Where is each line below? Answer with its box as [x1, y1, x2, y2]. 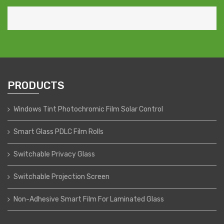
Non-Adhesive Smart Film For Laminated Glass [13, 194, 164, 203]
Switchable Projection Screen [13, 172, 109, 181]
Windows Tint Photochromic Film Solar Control [13, 104, 163, 113]
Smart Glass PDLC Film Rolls [13, 127, 103, 136]
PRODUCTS [7, 78, 64, 91]
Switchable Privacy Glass [13, 149, 95, 158]
